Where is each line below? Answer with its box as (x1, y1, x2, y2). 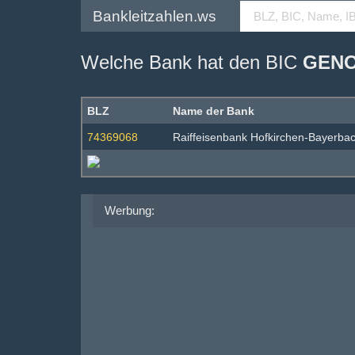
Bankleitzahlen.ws (93, 7, 216, 25)
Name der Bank (173, 105, 254, 117)
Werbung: (105, 204, 155, 217)
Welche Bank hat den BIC (81, 52, 303, 73)
